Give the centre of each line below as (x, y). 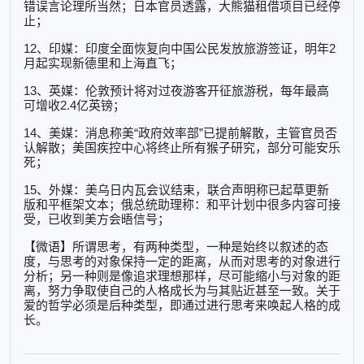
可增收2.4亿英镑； (74, 106)
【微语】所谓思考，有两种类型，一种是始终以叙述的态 (176, 247)
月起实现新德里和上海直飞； (103, 63)
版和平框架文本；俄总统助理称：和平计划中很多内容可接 (182, 205)
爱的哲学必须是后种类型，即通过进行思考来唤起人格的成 (182, 305)
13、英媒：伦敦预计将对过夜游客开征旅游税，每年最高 (176, 91)
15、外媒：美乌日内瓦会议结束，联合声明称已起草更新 (176, 190)
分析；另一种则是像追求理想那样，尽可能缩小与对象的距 (182, 276)
